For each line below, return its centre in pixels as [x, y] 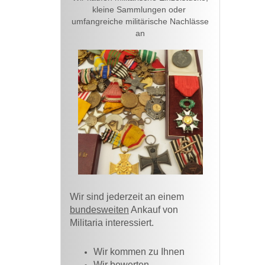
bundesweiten [99, 210]
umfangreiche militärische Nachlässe [140, 22]
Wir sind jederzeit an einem [127, 197]
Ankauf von [153, 210]
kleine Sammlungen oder [140, 10]
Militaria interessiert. [112, 223]
